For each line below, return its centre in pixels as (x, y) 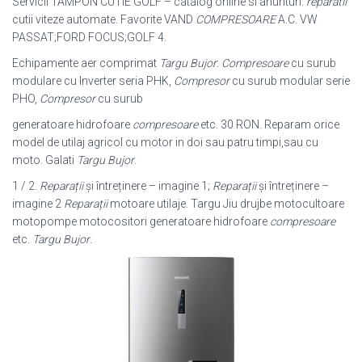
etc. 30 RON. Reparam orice (269, 125)
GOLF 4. (147, 38)
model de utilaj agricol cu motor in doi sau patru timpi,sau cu (165, 143)
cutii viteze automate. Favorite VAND (104, 20)
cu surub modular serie (290, 81)
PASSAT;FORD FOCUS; (69, 38)
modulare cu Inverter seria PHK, (93, 81)
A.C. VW (297, 20)
